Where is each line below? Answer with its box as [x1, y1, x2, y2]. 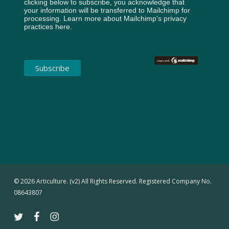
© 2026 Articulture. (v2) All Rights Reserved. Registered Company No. [13, 176, 212, 186]
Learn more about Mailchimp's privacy [63, 14, 187, 22]
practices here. [24, 22, 72, 31]
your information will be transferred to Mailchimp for [24, 6, 190, 14]
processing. [24, 14, 63, 22]
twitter [13, 211, 32, 220]
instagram [49, 211, 79, 220]
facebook [33, 211, 61, 220]
